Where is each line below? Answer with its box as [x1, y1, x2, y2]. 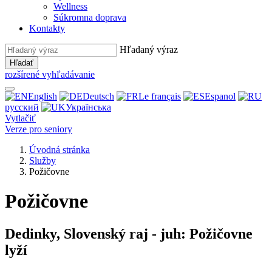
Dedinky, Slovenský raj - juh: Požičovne [5, 225, 253, 242]
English [28, 91, 57, 101]
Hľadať [10, 58, 33, 67]
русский [5, 102, 39, 112]
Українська [66, 102, 111, 112]
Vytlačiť [5, 113, 36, 123]
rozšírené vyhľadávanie [5, 69, 95, 80]
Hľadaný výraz [120, 44, 178, 55]
